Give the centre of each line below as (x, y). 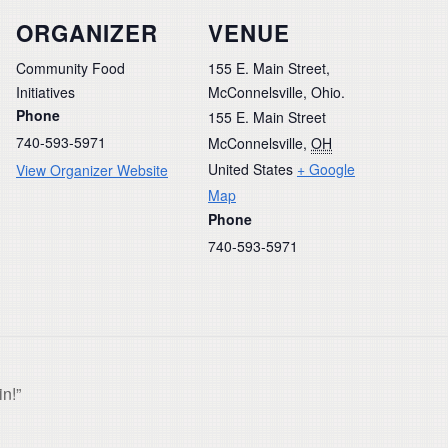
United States (250, 168)
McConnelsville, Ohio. (276, 91)
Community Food (70, 67)
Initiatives (45, 91)
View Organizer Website (92, 169)
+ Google (326, 168)
